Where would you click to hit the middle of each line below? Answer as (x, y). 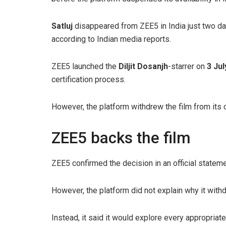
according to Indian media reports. (111, 39)
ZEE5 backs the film (121, 138)
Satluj (62, 26)
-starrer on (187, 67)
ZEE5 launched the (85, 67)
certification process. (89, 80)
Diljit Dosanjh (143, 67)
